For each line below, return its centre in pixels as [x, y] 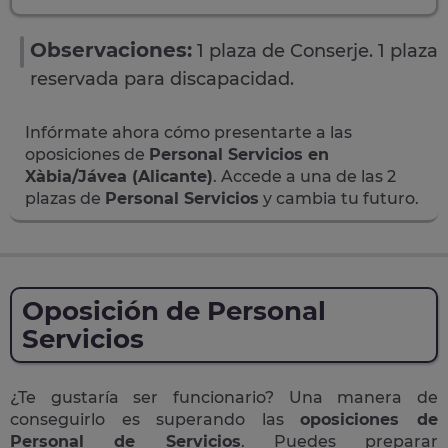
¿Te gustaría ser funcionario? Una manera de [224, 397]
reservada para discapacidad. [162, 79]
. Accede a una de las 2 [304, 176]
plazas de [65, 198]
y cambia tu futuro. [339, 198]
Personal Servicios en [239, 154]
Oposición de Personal [174, 311]
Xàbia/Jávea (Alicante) [119, 176]
